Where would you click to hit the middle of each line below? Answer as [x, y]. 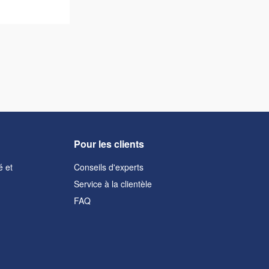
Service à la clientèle [113, 184]
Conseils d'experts [109, 167]
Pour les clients [109, 144]
